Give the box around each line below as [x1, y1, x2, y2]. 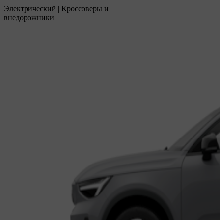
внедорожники [4, 13, 54, 22]
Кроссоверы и [61, 4, 109, 13]
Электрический [4, 4, 56, 13]
